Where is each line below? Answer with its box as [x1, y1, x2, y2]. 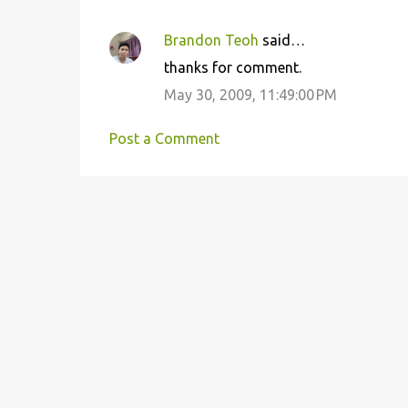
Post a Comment [108, 130, 219, 147]
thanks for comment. [163, 59, 301, 76]
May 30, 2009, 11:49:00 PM [163, 87, 337, 103]
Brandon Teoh [163, 32, 259, 48]
